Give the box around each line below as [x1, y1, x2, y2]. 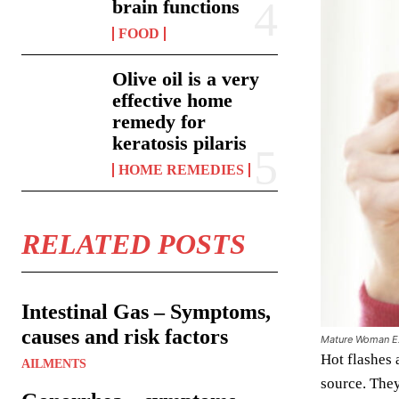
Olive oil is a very [112, 67, 260, 90]
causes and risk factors [21, 324, 228, 348]
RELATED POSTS [21, 227, 246, 260]
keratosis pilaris [112, 131, 248, 154]
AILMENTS [21, 356, 86, 370]
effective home [112, 88, 233, 111]
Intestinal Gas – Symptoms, [21, 299, 271, 323]
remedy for [112, 110, 207, 133]
